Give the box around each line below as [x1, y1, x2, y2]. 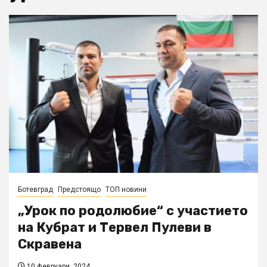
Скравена [18, 236, 82, 253]
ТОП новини [105, 185, 147, 194]
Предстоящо [58, 185, 101, 194]
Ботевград [18, 185, 53, 194]
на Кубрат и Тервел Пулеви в [18, 219, 212, 236]
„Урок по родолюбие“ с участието [18, 203, 248, 219]
